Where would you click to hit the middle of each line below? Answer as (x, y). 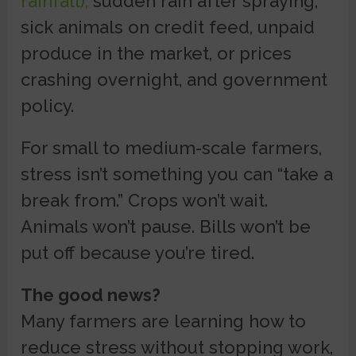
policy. (48, 105)
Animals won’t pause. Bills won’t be (166, 226)
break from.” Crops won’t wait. (145, 200)
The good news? (91, 294)
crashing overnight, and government (174, 79)
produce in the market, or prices (157, 53)
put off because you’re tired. (138, 252)
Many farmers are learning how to (164, 321)
